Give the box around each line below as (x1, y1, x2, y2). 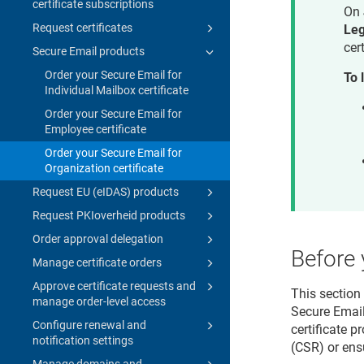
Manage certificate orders (32, 255, 162, 269)
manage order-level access (32, 294, 166, 308)
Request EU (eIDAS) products (32, 184, 179, 198)
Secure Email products (32, 44, 145, 58)
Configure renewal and (32, 318, 146, 331)
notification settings (32, 333, 133, 347)
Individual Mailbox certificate (45, 83, 188, 97)
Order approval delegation (32, 232, 163, 245)
